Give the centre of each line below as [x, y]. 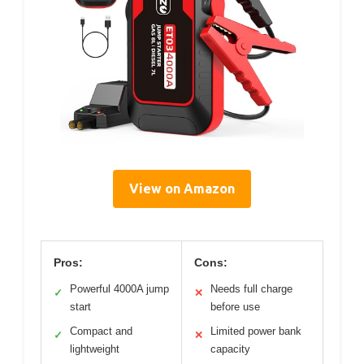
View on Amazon [182, 188]
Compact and [101, 331]
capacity [230, 349]
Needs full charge [251, 288]
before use [235, 306]
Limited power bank [256, 331]
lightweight [95, 349]
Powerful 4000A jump [119, 288]
